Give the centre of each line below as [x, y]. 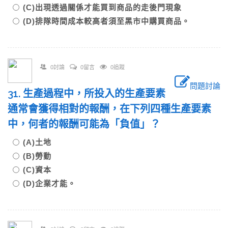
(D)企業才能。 [49, 183]
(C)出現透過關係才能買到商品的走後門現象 [106, 7]
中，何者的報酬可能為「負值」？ [89, 124]
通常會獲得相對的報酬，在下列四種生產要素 [109, 109]
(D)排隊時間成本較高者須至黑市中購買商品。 [106, 21]
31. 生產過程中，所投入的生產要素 [87, 94]
